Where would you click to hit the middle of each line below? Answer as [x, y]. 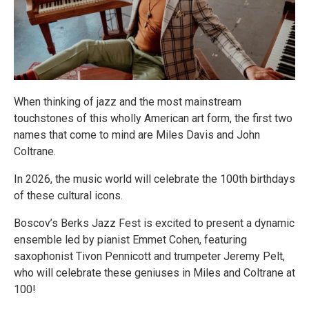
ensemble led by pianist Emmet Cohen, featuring [130, 240]
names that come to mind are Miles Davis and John [137, 135]
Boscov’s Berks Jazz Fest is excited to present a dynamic [154, 223]
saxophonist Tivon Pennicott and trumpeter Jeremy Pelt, [149, 257]
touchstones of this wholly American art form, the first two [153, 119]
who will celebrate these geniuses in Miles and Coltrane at [154, 273]
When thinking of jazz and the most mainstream [128, 102]
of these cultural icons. [68, 196]
